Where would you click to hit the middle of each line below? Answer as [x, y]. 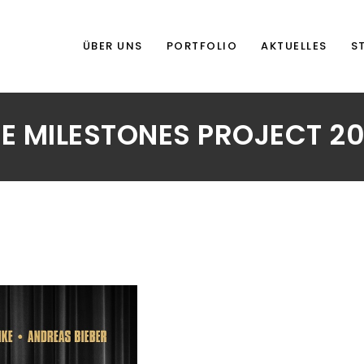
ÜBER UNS [113, 46]
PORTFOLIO [201, 46]
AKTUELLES [294, 46]
